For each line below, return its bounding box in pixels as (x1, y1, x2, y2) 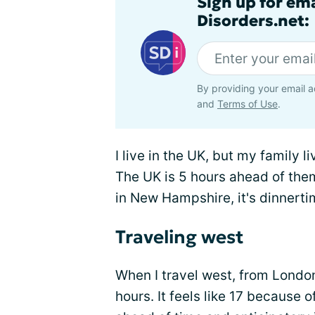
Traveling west (115, 226, 244, 249)
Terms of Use (217, 98, 278, 110)
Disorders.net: (197, 11, 309, 31)
